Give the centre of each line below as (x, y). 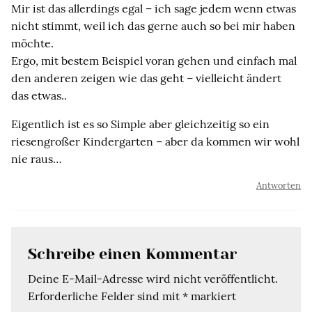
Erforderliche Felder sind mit (105, 296)
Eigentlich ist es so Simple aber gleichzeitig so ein (140, 124)
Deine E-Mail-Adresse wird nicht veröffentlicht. (153, 278)
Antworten (279, 185)
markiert (212, 296)
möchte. (32, 43)
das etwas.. (39, 95)
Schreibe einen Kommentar (132, 253)
